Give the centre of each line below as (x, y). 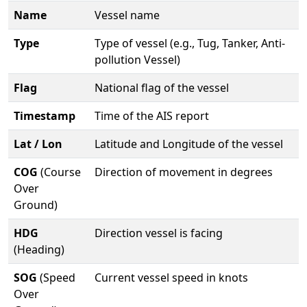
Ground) (36, 205)
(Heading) (39, 250)
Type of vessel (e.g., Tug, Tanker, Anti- (190, 44)
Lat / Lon (38, 144)
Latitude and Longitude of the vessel (189, 144)
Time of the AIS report (152, 116)
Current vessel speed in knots (171, 278)
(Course (59, 172)
